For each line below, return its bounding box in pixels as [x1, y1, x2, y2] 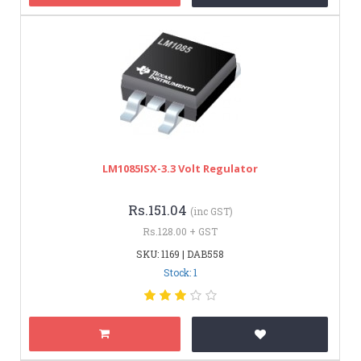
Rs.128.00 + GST [143, 224, 218, 238]
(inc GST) [189, 204, 233, 218]
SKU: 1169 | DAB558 [136, 247, 224, 260]
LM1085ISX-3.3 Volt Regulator [102, 160, 258, 176]
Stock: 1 [163, 265, 197, 279]
